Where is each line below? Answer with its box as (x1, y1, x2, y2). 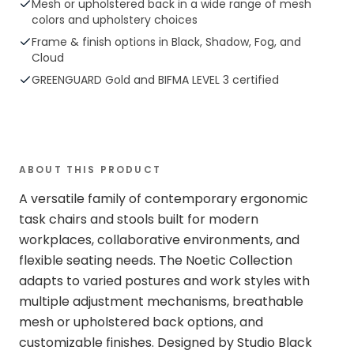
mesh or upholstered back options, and (19, 313, 263, 331)
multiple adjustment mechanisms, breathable (19, 292, 303, 311)
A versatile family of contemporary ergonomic (19, 190, 308, 208)
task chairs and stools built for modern (19, 210, 258, 228)
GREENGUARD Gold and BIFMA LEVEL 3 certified (32, 72, 279, 88)
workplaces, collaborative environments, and (19, 231, 299, 249)
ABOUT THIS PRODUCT (19, 163, 161, 176)
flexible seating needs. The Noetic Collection (19, 251, 292, 269)
